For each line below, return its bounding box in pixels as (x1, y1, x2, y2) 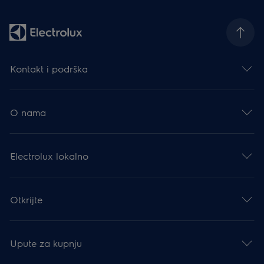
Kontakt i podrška (10, 62, 88, 75)
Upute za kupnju (10, 236, 82, 249)
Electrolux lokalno (10, 149, 89, 162)
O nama (10, 105, 47, 118)
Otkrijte (10, 193, 43, 206)
